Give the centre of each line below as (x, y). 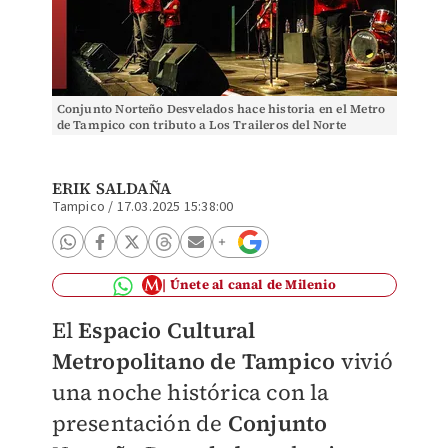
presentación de (139, 423)
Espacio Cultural (167, 330)
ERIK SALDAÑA (111, 188)
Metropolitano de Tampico (193, 361)
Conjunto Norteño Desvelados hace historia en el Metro (221, 109)
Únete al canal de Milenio (252, 284)
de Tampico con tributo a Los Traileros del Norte (201, 125)
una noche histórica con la (190, 392)
